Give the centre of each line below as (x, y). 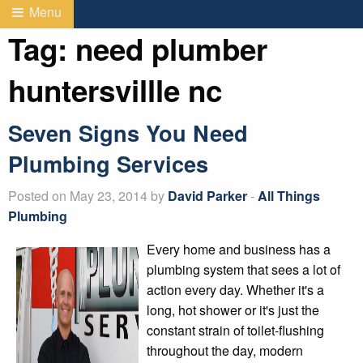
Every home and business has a (239, 249)
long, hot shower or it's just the (233, 310)
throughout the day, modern (225, 350)
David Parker (207, 195)
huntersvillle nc (115, 90)
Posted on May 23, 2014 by (88, 195)
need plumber (171, 48)
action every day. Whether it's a (236, 289)
